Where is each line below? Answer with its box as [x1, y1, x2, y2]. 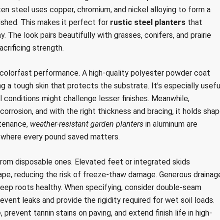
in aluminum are [143, 119, 197, 129]
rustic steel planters [110, 18, 186, 27]
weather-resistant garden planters [29, 119, 143, 129]
